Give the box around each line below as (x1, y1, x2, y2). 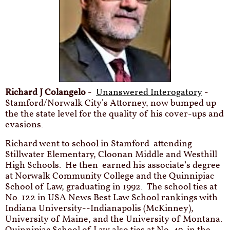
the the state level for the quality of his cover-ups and (5, 108, 224, 121)
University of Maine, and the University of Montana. (5, 213, 224, 226)
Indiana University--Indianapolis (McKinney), (5, 202, 194, 215)
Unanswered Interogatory (96, 86, 202, 99)
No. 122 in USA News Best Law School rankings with (5, 191, 218, 204)
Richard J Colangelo (5, 86, 86, 99)
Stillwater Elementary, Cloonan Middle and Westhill (5, 148, 217, 161)
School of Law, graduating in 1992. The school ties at (5, 181, 217, 194)
